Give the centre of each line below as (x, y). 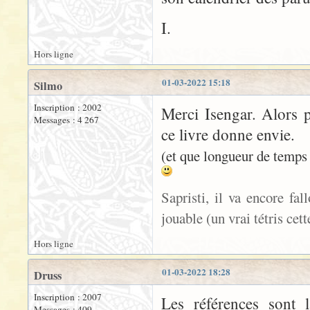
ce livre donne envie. (228, 135)
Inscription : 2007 (68, 297)
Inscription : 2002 (68, 108)
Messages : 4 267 (66, 120)
